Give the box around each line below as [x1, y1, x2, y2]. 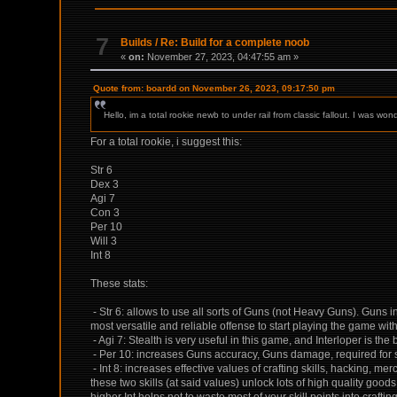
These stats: [90, 276, 149, 290]
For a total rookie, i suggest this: [90, 135, 243, 148]
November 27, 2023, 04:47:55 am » [144, 51, 300, 62]
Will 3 [90, 234, 118, 247]
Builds [121, 35, 153, 49]
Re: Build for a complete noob [160, 35, 310, 49]
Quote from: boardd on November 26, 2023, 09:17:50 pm [93, 82, 336, 93]
